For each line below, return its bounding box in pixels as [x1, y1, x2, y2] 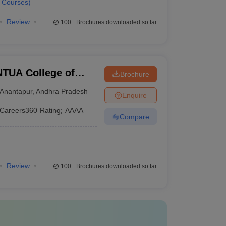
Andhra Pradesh [36, 87, 88, 95]
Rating [40, 106, 61, 115]
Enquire [122, 91, 147, 99]
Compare [119, 112, 149, 121]
